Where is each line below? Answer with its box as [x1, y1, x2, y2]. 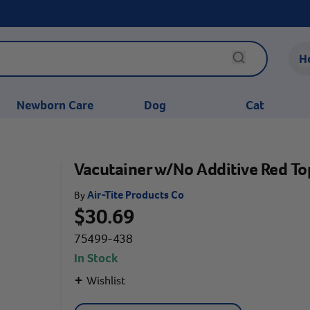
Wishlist [86, 272, 125, 289]
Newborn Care [16, 97, 93, 113]
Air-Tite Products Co [87, 188, 184, 202]
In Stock [74, 250, 118, 266]
